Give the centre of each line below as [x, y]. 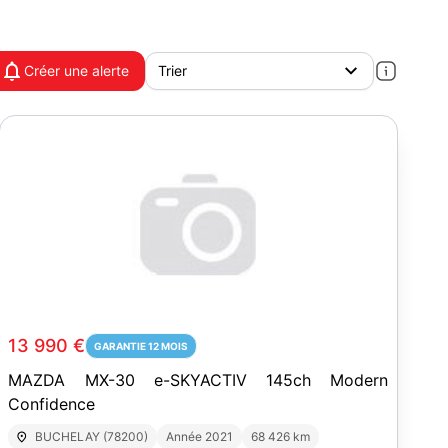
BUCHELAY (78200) [91, 436]
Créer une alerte [76, 70]
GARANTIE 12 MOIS [141, 346]
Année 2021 [199, 436]
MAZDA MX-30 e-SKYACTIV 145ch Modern [198, 380]
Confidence [52, 404]
